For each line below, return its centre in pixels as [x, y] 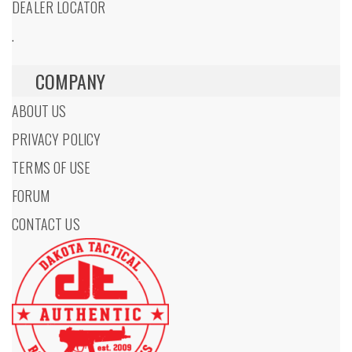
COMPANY [70, 81]
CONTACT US [46, 224]
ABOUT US [39, 110]
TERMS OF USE [51, 167]
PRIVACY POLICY [57, 139]
